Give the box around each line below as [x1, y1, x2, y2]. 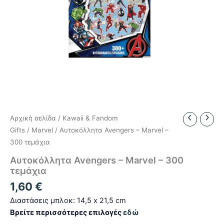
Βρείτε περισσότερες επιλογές [10, 208, 123, 217]
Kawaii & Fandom [62, 114, 118, 122]
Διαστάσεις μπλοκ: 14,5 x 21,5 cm [10, 196, 126, 205]
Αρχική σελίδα [10, 114, 56, 122]
